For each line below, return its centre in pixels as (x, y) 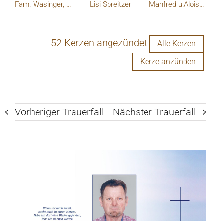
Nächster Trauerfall (155, 112)
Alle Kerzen (177, 43)
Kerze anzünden (168, 61)
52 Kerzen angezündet (99, 43)
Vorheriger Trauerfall (59, 112)
